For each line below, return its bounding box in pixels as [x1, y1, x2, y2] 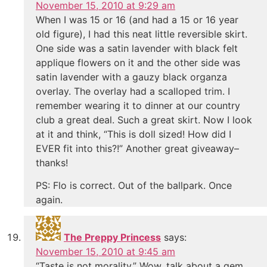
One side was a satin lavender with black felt [36, 42, 238, 54]
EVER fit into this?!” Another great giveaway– [36, 142, 239, 154]
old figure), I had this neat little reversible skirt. [36, 27, 247, 40]
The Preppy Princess [64, 231, 161, 244]
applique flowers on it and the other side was [36, 56, 240, 69]
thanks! [36, 156, 68, 169]
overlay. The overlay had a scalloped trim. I [36, 85, 230, 97]
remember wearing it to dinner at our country [36, 99, 240, 111]
